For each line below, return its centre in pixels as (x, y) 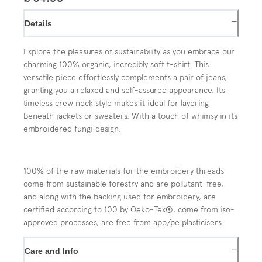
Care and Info (51, 251)
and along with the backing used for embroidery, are (120, 196)
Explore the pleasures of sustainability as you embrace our (129, 51)
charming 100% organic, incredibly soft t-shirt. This (116, 64)
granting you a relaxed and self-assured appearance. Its (124, 90)
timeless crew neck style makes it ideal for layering (116, 103)
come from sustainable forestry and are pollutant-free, (123, 183)
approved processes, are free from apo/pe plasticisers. (123, 222)
